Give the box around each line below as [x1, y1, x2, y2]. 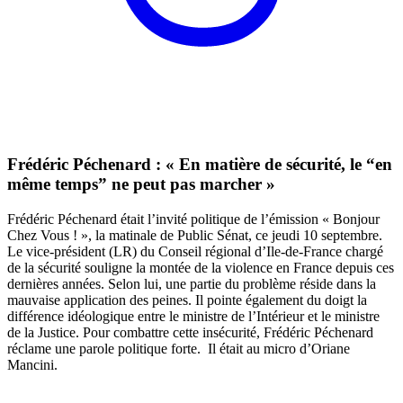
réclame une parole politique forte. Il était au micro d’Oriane [7, 340, 350, 356]
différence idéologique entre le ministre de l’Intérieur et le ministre [7, 308, 380, 324]
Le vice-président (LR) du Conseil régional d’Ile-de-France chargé [7, 243, 383, 259]
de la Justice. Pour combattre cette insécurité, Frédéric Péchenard [7, 324, 373, 340]
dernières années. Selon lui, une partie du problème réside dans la [7, 275, 376, 291]
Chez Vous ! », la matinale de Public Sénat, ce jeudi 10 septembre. [7, 227, 382, 243]
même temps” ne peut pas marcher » [7, 175, 275, 194]
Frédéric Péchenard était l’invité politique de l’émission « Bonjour [7, 210, 380, 227]
